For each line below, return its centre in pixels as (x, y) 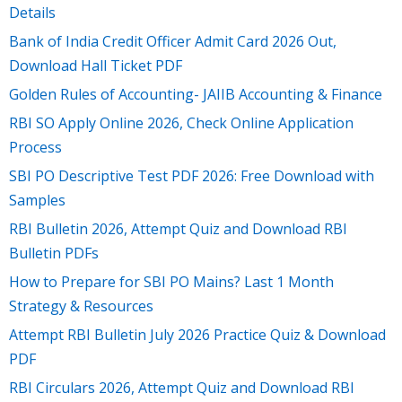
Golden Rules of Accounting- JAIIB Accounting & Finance (196, 94)
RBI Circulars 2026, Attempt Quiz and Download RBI (182, 388)
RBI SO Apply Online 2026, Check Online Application (181, 123)
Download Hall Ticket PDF (96, 66)
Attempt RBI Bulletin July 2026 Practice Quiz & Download (197, 335)
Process (35, 147)
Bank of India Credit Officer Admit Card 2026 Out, (173, 41)
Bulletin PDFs (54, 253)
